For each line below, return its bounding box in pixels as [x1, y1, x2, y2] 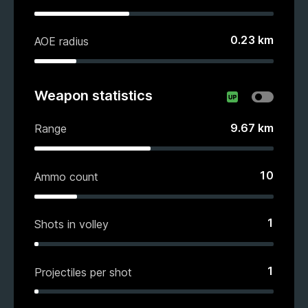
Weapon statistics [34, 87, 153, 104]
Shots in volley [34, 217, 109, 232]
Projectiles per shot [34, 265, 132, 279]
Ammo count [34, 169, 98, 184]
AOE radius [34, 34, 89, 49]
